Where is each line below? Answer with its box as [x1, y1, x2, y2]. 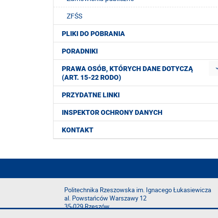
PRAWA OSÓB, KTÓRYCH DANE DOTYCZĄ [62, 65, 193, 73]
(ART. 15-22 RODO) [62, 73, 121, 82]
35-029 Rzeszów [64, 202, 109, 211]
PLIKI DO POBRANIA [62, 30, 125, 38]
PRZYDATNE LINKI [62, 91, 120, 99]
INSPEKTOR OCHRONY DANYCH [62, 109, 163, 117]
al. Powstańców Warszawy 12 [64, 194, 146, 203]
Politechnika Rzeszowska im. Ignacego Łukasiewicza [64, 186, 211, 195]
